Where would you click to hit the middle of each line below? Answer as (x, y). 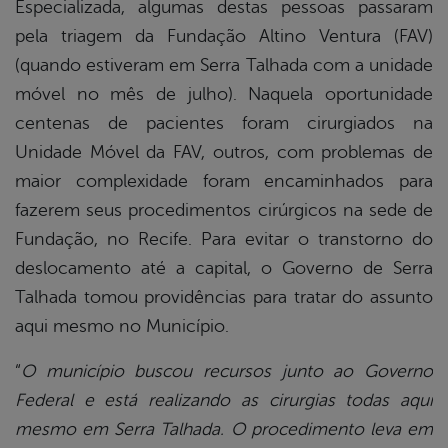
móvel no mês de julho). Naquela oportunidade (224, 94)
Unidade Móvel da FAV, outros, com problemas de (224, 152)
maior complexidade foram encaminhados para (224, 181)
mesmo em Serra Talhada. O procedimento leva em (224, 429)
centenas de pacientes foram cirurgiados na (224, 123)
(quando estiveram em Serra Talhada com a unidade (224, 65)
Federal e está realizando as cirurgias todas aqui (224, 400)
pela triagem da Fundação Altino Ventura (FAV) (224, 36)
